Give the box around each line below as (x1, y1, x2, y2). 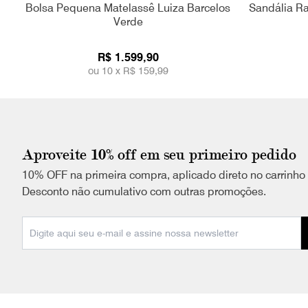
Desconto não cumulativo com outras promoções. (22, 185, 266, 198)
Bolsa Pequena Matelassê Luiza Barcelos (25, 1, 230, 14)
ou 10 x (87, 65, 123, 76)
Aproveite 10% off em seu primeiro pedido (22, 146, 296, 163)
